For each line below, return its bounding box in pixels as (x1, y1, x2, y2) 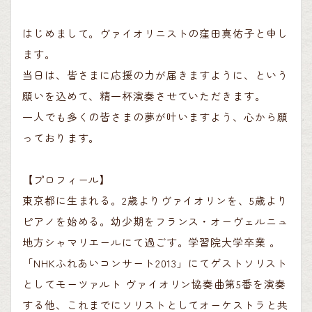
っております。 (22, 130, 100, 145)
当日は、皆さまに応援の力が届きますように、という (22, 68, 288, 82)
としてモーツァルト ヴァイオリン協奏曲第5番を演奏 (22, 276, 286, 291)
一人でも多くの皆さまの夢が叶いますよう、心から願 (22, 109, 288, 124)
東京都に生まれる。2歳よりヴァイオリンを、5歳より (22, 193, 288, 208)
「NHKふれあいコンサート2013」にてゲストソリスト (22, 256, 288, 270)
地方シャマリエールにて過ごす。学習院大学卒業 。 (22, 235, 281, 249)
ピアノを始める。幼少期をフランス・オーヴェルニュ (22, 214, 288, 228)
